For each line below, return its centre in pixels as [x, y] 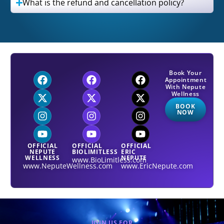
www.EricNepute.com [157, 165]
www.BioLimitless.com [109, 159]
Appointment [186, 79]
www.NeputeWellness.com [68, 165]
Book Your [185, 72]
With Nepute [185, 86]
